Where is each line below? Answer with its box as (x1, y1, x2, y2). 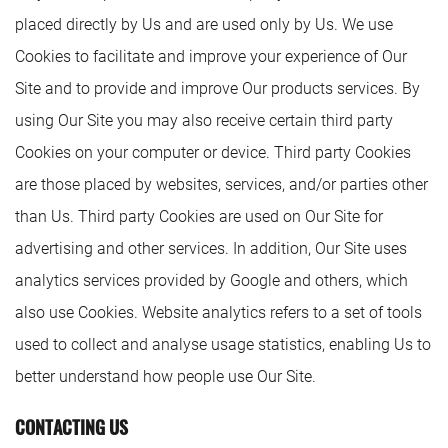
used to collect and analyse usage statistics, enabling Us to (15, 335, 431, 354)
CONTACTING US (15, 414, 128, 440)
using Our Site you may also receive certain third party (15, 111, 393, 130)
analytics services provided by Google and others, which (15, 271, 408, 290)
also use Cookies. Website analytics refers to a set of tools (15, 303, 422, 322)
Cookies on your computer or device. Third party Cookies (15, 143, 411, 162)
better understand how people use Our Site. (15, 367, 316, 386)
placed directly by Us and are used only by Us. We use (15, 15, 393, 34)
